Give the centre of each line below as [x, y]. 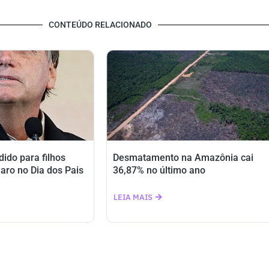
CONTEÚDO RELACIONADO [100, 25]
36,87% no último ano [159, 170]
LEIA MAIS [133, 197]
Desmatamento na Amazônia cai [183, 158]
